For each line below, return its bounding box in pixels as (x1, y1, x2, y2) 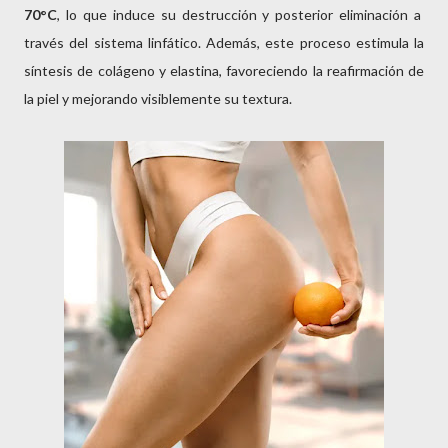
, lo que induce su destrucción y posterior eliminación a (57, 6, 422, 23)
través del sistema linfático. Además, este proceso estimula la (24, 34, 424, 51)
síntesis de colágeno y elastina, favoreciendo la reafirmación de (24, 62, 424, 79)
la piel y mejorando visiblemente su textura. (24, 90, 292, 107)
